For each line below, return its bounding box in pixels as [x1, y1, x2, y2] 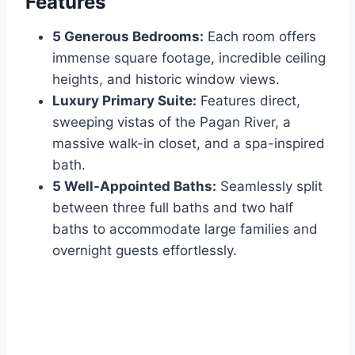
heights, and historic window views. [52, 71, 280, 88]
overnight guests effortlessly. [52, 242, 237, 259]
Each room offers [204, 29, 316, 45]
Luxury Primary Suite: [52, 93, 197, 109]
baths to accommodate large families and [52, 221, 318, 238]
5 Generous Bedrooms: [52, 29, 204, 45]
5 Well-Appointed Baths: [52, 178, 216, 195]
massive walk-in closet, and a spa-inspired [52, 136, 325, 152]
